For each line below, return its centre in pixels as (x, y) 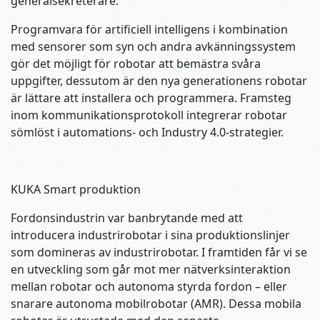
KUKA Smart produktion (76, 190)
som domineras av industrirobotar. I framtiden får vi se (159, 252)
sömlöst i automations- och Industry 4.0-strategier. (147, 132)
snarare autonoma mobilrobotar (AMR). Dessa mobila (156, 304)
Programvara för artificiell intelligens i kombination (149, 30)
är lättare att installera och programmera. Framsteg (151, 98)
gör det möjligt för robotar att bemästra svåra (136, 64)
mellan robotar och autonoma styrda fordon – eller (149, 287)
